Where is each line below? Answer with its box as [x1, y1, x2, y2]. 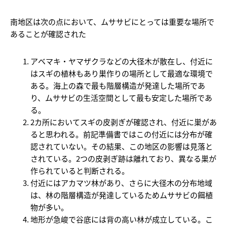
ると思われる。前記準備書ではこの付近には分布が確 [30, 128, 212, 139]
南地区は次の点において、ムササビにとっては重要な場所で [10, 16, 214, 27]
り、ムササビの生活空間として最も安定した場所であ [30, 92, 212, 103]
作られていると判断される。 [30, 165, 129, 176]
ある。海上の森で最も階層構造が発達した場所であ [30, 80, 205, 91]
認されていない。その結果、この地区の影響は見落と [30, 140, 213, 152]
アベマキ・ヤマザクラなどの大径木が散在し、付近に [30, 55, 213, 66]
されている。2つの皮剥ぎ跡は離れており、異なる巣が [30, 153, 216, 164]
